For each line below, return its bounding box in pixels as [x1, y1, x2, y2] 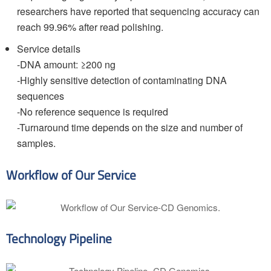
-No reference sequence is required [17, 105, 168, 119]
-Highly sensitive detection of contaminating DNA [17, 73, 227, 87]
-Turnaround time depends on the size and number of [17, 120, 243, 134]
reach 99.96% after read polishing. [17, 20, 163, 34]
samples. [17, 136, 56, 150]
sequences [17, 89, 64, 103]
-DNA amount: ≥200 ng [17, 57, 116, 71]
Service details [17, 42, 80, 56]
